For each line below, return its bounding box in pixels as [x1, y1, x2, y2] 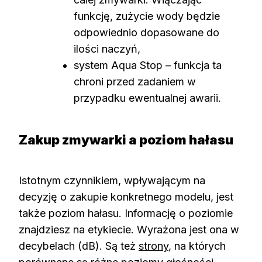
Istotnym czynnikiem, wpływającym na [19, 174, 205, 187]
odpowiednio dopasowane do [74, 26, 219, 39]
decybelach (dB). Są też [19, 239, 139, 252]
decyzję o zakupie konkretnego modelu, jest [19, 190, 233, 203]
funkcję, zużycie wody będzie [74, 9, 220, 22]
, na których [168, 239, 226, 252]
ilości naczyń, [74, 42, 140, 55]
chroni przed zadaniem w [74, 75, 196, 88]
